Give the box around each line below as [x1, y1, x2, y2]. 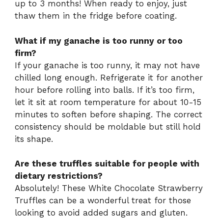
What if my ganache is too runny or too [15, 35, 183, 46]
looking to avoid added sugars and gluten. [15, 208, 188, 218]
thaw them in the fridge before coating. [15, 11, 177, 21]
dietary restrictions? [15, 171, 103, 181]
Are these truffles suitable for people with [15, 159, 199, 169]
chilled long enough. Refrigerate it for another [15, 72, 203, 82]
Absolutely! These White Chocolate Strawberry [15, 183, 203, 193]
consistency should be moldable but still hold [15, 121, 201, 132]
